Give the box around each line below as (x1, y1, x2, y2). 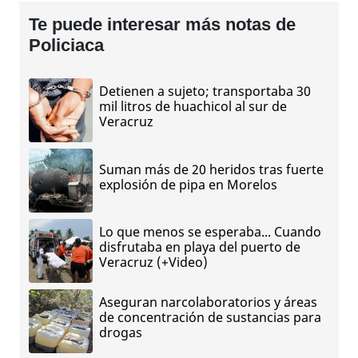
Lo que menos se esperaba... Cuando (99, 223, 321, 241)
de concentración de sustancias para (99, 308, 321, 327)
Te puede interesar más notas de (29, 14, 296, 34)
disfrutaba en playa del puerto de (99, 238, 300, 257)
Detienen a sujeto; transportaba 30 (99, 82, 311, 101)
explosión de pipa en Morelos (99, 175, 277, 193)
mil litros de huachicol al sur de (99, 97, 287, 116)
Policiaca (29, 34, 104, 55)
